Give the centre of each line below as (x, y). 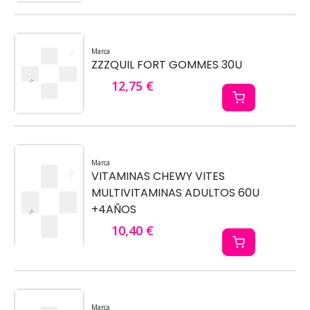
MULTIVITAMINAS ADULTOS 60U (175, 192)
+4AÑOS (114, 209)
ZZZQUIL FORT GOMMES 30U (167, 64)
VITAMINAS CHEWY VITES (158, 176)
